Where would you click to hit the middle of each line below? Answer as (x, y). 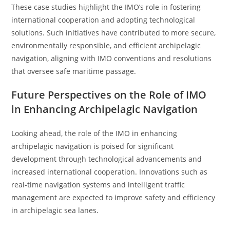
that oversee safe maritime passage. (74, 71)
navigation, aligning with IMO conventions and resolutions (112, 58)
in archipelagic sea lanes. (55, 210)
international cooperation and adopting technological (103, 20)
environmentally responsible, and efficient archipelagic (106, 45)
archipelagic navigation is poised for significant (93, 146)
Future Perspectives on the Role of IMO (109, 95)
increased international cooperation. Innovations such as (110, 172)
